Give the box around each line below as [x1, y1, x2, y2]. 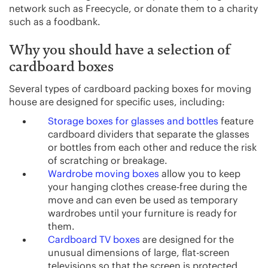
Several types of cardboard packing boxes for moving [9, 82, 251, 95]
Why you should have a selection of [9, 43, 230, 58]
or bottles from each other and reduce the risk [48, 141, 257, 153]
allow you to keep [159, 167, 240, 179]
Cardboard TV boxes [48, 233, 140, 245]
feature [218, 114, 254, 127]
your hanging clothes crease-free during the [48, 180, 247, 193]
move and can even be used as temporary [48, 193, 237, 206]
